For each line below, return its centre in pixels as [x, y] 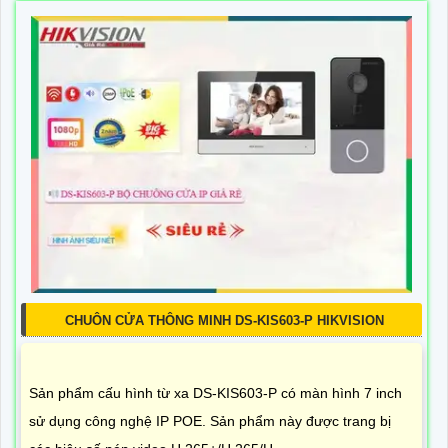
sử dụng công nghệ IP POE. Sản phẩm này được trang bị [210, 421]
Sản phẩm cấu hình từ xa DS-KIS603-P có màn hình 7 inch [215, 393]
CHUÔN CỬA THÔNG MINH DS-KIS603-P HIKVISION [224, 321]
